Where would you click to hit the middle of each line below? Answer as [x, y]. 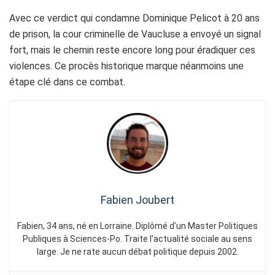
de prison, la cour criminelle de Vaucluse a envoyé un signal [135, 34]
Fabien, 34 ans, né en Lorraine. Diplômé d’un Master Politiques [137, 226]
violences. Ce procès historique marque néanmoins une [126, 66]
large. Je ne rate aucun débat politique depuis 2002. [137, 252]
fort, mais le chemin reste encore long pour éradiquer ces [132, 50]
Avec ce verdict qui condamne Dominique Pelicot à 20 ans [134, 18]
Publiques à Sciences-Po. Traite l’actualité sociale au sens [137, 239]
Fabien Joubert [137, 200]
